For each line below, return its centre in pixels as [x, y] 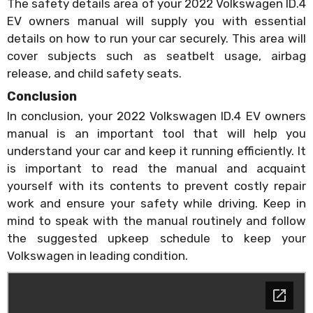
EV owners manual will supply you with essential [156, 21]
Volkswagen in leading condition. [97, 255]
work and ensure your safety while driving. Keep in [156, 203]
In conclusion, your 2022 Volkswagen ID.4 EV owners [156, 116]
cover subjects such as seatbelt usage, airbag [156, 56]
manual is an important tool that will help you [156, 133]
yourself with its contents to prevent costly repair [156, 185]
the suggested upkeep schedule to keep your [156, 238]
